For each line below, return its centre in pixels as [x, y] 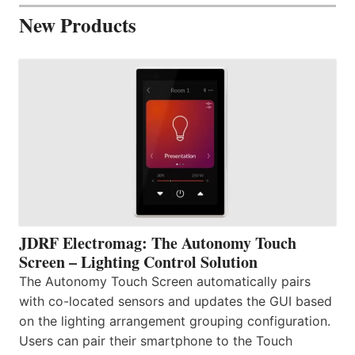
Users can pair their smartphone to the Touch [156, 340]
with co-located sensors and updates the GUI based [176, 301]
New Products [78, 25]
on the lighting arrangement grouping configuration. [175, 321]
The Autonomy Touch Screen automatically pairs [165, 281]
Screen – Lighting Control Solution [138, 261]
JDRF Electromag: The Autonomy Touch [158, 242]
